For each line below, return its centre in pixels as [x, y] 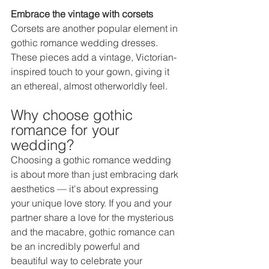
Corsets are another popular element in [95, 28]
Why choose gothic [74, 115]
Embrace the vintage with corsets [83, 14]
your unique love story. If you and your [92, 203]
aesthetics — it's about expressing [86, 188]
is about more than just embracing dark [96, 174]
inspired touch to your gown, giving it [91, 71]
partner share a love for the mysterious [93, 217]
